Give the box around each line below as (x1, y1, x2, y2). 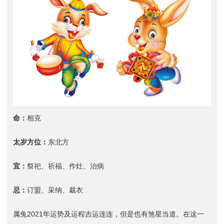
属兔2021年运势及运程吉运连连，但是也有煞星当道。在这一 (13, 209, 204, 218)
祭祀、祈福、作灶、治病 (27, 161, 104, 170)
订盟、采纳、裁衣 (27, 185, 83, 194)
